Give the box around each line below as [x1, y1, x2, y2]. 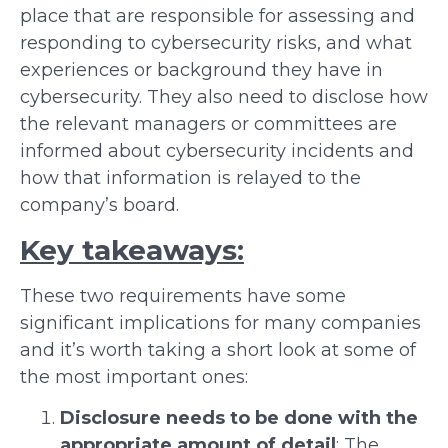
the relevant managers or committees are [20, 113, 397, 136]
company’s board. [20, 194, 179, 217]
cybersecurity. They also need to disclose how [20, 86, 428, 109]
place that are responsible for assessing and [20, 5, 415, 28]
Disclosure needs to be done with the [60, 407, 418, 430]
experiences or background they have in [20, 59, 383, 82]
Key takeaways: [20, 232, 244, 267]
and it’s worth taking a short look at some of [20, 338, 416, 361]
